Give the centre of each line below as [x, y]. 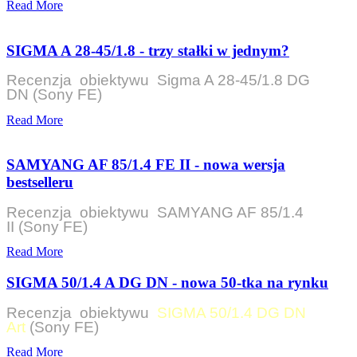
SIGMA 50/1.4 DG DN [231, 312]
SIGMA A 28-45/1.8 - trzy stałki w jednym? [148, 50]
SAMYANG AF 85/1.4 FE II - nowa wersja [146, 165]
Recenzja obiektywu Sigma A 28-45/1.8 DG [158, 80]
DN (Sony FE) [54, 95]
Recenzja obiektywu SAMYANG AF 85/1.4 [155, 212]
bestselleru [40, 182]
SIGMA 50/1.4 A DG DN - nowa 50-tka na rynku [167, 282]
